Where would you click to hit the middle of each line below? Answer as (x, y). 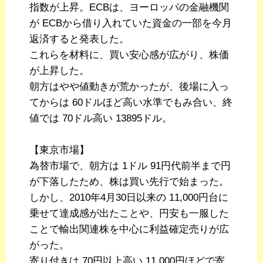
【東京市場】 (59, 150)
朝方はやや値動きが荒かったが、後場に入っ (129, 87)
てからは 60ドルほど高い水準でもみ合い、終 (131, 103)
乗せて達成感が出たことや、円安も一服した (129, 214)
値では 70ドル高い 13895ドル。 (101, 119)
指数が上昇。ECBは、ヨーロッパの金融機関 (129, 8)
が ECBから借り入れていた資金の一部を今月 (131, 23)
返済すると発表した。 (79, 39)
